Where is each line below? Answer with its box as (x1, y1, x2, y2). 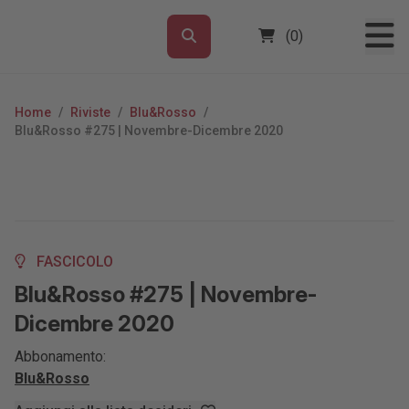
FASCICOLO (33, 253, 113, 270)
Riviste (70, 105, 110, 120)
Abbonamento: (15, 348, 106, 365)
